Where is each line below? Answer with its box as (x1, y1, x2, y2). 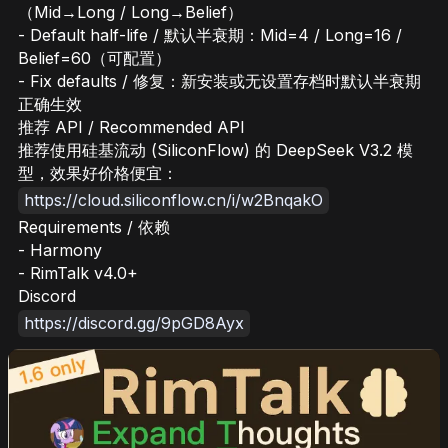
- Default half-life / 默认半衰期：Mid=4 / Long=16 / (18, 25, 402, 45)
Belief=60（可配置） (18, 48, 171, 68)
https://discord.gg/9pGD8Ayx (24, 313, 244, 333)
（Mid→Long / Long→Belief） (18, 2, 243, 22)
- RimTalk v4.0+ (18, 263, 138, 283)
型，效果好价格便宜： (18, 163, 178, 183)
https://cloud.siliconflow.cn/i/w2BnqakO (24, 190, 323, 210)
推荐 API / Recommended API (18, 117, 245, 137)
